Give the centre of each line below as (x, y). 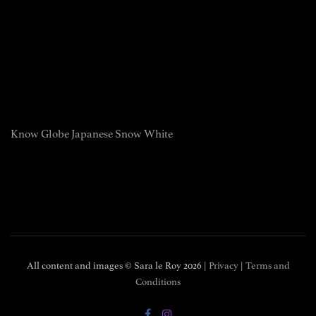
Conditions (158, 281)
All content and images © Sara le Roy (105, 265)
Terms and (267, 265)
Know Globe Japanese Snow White (92, 134)
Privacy (223, 265)
